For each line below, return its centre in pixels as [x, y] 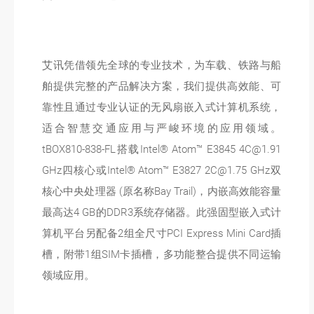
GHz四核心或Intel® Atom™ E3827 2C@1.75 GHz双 [162, 170]
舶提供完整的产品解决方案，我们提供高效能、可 [162, 86]
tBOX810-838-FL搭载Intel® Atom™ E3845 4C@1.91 [162, 149]
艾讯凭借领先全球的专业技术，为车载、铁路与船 [162, 65]
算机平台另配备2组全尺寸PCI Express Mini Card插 [162, 233]
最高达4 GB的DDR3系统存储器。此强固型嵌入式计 [162, 212]
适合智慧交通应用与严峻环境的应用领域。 [162, 128]
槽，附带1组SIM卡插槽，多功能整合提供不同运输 [162, 254]
